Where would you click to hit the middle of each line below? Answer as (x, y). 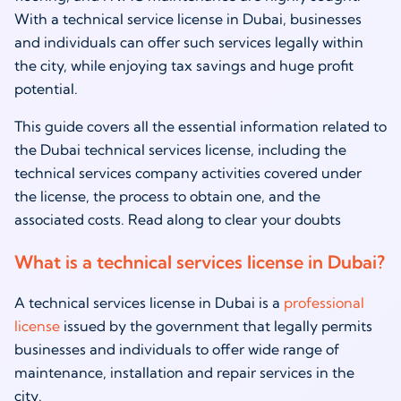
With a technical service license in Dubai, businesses (188, 19)
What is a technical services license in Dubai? (200, 262)
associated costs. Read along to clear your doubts (178, 219)
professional (324, 303)
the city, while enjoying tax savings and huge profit (184, 65)
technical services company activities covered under (188, 173)
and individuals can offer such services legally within (189, 42)
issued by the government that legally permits (216, 326)
